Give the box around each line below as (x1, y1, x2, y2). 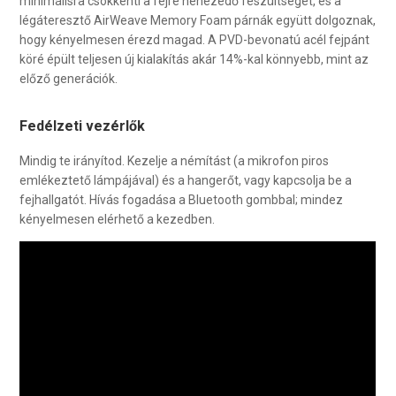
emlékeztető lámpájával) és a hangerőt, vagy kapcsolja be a (19, 172, 353, 187)
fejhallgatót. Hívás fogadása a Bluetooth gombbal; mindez (19, 192, 344, 207)
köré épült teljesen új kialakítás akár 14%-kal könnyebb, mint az (19, 51, 369, 66)
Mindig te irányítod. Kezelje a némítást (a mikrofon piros (19, 153, 330, 168)
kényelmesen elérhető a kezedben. (19, 211, 216, 226)
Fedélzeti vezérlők (19, 117, 146, 134)
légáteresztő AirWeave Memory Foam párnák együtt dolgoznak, (19, 12, 377, 27)
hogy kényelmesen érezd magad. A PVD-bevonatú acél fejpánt (19, 32, 370, 47)
